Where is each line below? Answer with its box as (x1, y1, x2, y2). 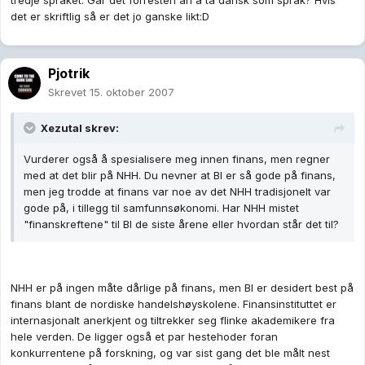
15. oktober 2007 (90, 86, 174, 99)
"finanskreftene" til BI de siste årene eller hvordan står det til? (24, 218, 339, 231)
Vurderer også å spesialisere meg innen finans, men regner (24, 152, 330, 166)
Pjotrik (48, 65, 90, 82)
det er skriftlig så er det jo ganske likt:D (11, 10, 209, 24)
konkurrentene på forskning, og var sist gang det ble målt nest (11, 346, 330, 360)
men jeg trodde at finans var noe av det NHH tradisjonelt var (24, 185, 331, 199)
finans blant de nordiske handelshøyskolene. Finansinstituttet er (11, 297, 336, 311)
